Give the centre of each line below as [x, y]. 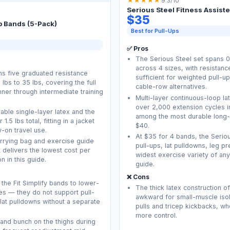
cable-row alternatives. [171, 87]
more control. [157, 215]
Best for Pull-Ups [155, 31]
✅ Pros [137, 48]
